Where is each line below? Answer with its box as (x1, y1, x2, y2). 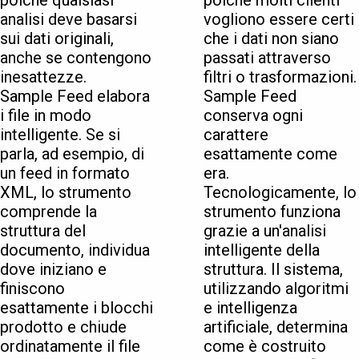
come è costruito (204, 337, 326, 357)
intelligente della (204, 240, 320, 260)
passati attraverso (204, 48, 331, 68)
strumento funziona (204, 202, 341, 222)
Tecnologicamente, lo (204, 183, 357, 203)
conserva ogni (204, 106, 303, 126)
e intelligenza (204, 298, 297, 318)
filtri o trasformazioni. (204, 67, 357, 87)
